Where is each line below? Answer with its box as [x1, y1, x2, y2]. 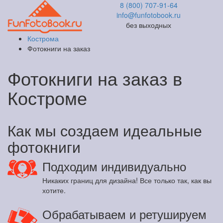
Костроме [7, 85, 87, 110]
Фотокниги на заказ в [7, 65, 182, 91]
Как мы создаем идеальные [7, 119, 202, 141]
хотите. [42, 185, 66, 195]
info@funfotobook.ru [116, 10, 181, 20]
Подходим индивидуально [42, 157, 186, 175]
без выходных [126, 20, 172, 30]
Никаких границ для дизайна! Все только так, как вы [42, 175, 212, 185]
